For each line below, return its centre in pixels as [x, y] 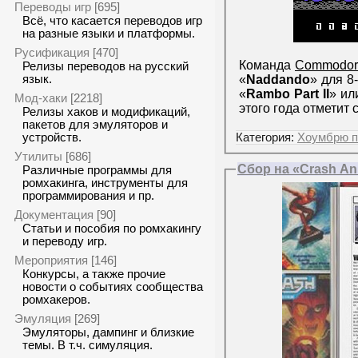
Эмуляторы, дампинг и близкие [108, 332]
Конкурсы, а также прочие [94, 274]
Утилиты [38, 156]
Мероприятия [51, 260]
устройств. [52, 137]
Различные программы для [97, 170]
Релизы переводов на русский [105, 66]
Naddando [278, 79]
